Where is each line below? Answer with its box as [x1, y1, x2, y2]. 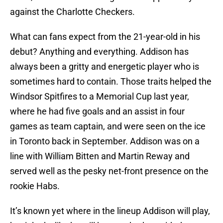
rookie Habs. [10, 181, 60, 192]
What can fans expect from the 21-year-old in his [10, 31, 200, 42]
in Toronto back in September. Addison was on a [10, 136, 200, 147]
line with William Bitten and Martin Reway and [10, 151, 190, 162]
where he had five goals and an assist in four [10, 106, 185, 117]
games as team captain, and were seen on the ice [10, 121, 206, 132]
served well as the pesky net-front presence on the [10, 166, 209, 177]
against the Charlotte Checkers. [10, 6, 135, 17]
